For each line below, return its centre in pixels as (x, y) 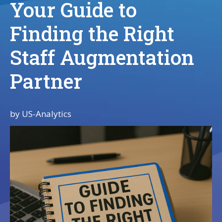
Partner (46, 81)
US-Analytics (47, 114)
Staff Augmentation (102, 57)
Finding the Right (92, 33)
